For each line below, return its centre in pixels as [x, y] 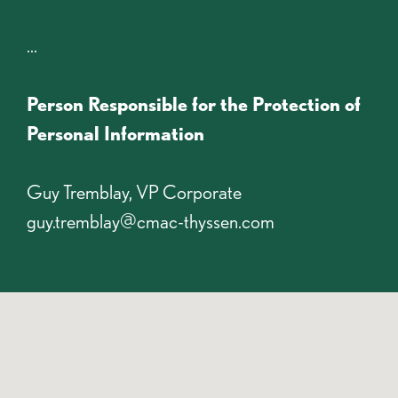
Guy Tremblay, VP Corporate [134, 191]
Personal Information [115, 133]
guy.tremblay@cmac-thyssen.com [151, 221]
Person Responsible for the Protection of [194, 103]
